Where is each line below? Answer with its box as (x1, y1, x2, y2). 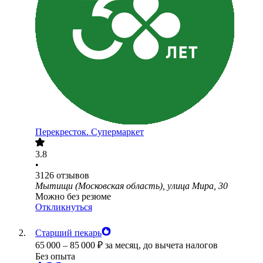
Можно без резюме (35, 191, 111, 202)
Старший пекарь (35, 228, 102, 238)
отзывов (56, 170, 89, 181)
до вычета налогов (143, 240, 218, 251)
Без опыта (35, 251, 75, 262)
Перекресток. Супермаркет (35, 127, 144, 137)
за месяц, (105, 240, 143, 251)
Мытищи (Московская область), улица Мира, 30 (35, 181, 228, 191)
